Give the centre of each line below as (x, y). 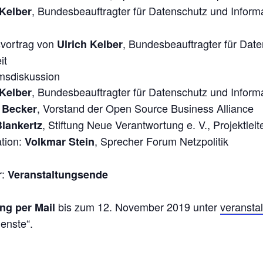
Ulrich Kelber (90, 44)
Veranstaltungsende (58, 174)
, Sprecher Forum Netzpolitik (161, 141)
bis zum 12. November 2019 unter (139, 207)
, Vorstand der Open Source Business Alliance (145, 108)
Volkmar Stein (60, 141)
